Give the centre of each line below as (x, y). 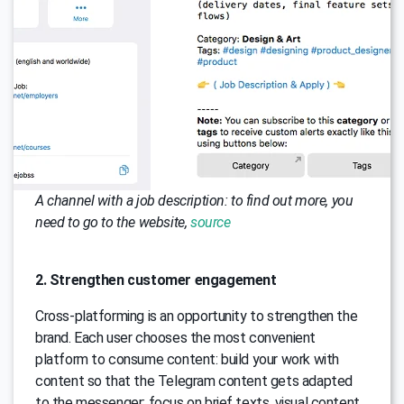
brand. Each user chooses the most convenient (175, 338)
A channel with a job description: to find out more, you (194, 201)
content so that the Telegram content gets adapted (194, 381)
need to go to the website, (113, 223)
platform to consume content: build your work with (187, 360)
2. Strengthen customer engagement (156, 280)
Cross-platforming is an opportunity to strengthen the (197, 317)
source (210, 223)
